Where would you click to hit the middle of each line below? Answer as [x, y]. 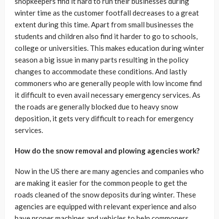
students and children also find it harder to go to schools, [106, 36]
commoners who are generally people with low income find [108, 83]
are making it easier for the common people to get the [101, 183]
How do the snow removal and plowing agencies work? [107, 151]
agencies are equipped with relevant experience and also [106, 207]
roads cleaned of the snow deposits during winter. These [105, 195]
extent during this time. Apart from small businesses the [104, 25]
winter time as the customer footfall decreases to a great [107, 13]
